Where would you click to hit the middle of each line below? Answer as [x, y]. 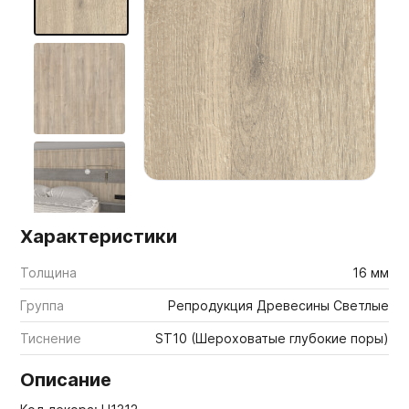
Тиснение [51, 338]
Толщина [49, 273]
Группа [42, 305]
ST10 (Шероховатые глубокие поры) [272, 338]
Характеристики [99, 236]
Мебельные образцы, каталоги [137, 26]
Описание [66, 380]
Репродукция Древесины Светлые [278, 305]
